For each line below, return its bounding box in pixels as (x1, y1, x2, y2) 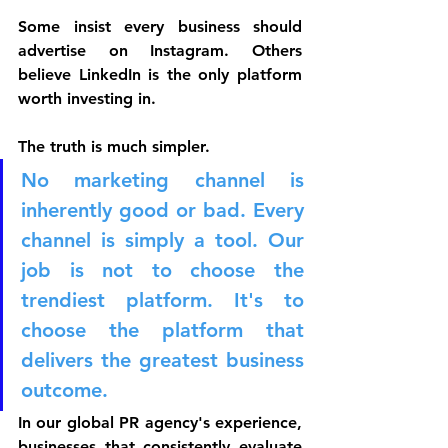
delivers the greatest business (21, 348, 304, 373)
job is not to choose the (21, 258, 304, 283)
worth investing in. (18, 89, 161, 109)
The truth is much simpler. (18, 137, 210, 157)
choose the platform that (21, 318, 304, 343)
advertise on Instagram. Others (18, 41, 302, 61)
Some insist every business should (18, 17, 302, 37)
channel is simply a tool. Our (21, 228, 304, 253)
